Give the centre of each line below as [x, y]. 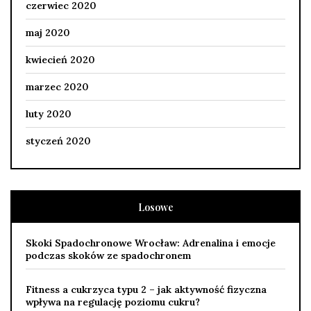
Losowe [155, 208]
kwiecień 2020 [60, 60]
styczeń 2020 [58, 141]
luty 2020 [49, 114]
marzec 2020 [57, 87]
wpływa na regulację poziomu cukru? [113, 302]
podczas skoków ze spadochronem [108, 256]
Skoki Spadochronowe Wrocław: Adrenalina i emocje [151, 243]
